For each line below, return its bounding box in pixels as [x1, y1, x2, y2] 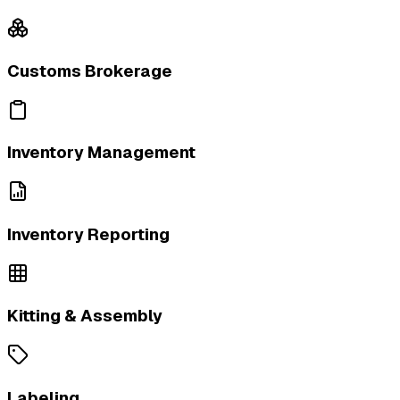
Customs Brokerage [7, 59, 172, 82]
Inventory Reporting [7, 222, 170, 246]
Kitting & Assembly [7, 304, 162, 328]
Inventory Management [7, 141, 196, 164]
